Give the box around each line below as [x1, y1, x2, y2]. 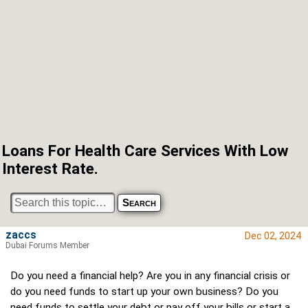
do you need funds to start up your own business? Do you [10, 285, 278, 298]
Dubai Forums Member [5, 241, 89, 251]
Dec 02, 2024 [245, 230, 301, 242]
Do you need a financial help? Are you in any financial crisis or [10, 269, 290, 283]
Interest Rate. [2, 159, 98, 177]
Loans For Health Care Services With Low [2, 142, 288, 159]
